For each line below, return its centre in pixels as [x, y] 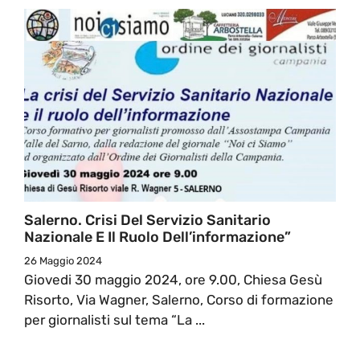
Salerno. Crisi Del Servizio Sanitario [147, 220]
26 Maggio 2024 [63, 260]
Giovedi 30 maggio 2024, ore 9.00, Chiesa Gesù [173, 279]
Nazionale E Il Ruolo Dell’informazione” [157, 237]
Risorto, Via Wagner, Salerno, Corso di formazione [179, 299]
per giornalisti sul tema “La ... [115, 319]
